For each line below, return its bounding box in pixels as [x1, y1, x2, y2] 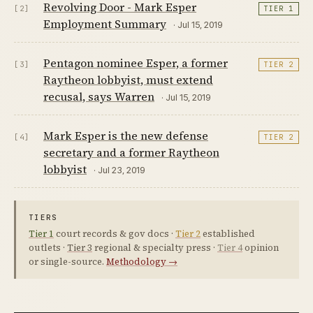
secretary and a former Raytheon [43, 145, 219, 161]
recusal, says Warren [43, 89, 154, 105]
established [201, 228, 255, 240]
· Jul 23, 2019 [94, 164, 145, 176]
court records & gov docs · [54, 228, 175, 240]
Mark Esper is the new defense [43, 128, 208, 144]
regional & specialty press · [92, 242, 217, 254]
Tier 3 [67, 242, 92, 254]
